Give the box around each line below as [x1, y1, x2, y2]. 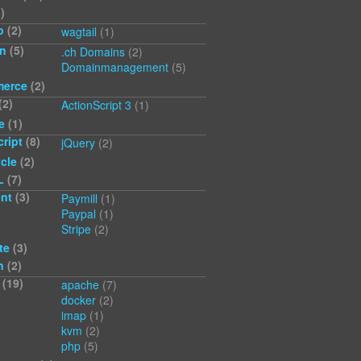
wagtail [61, 23, 97, 40]
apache [61, 276, 99, 293]
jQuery [61, 135, 95, 151]
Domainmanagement [61, 59, 168, 76]
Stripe [61, 221, 91, 238]
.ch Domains [61, 44, 125, 60]
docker [61, 292, 96, 309]
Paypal [61, 205, 96, 222]
